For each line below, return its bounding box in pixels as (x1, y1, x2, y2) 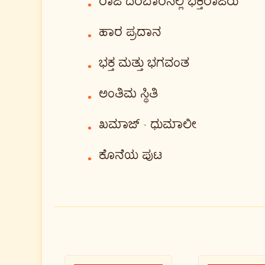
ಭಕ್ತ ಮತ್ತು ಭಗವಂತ (99, 59, 189, 69)
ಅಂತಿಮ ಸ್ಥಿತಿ (99, 89, 158, 99)
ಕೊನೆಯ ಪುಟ (99, 151, 162, 161)
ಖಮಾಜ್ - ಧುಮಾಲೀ (99, 120, 196, 130)
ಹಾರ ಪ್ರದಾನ (99, 28, 161, 38)
